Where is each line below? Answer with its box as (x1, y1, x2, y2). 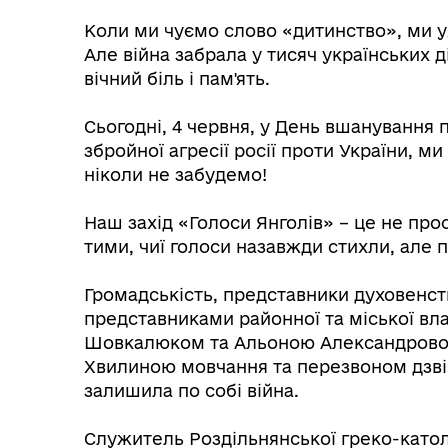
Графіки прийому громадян (149, 356, 349, 373)
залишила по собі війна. (84, 380, 299, 400)
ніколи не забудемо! (84, 164, 267, 184)
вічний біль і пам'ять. (84, 68, 270, 88)
